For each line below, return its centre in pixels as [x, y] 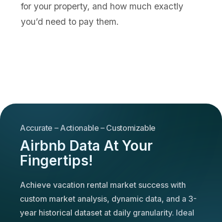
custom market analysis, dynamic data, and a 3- [108, 198]
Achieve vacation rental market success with [103, 185]
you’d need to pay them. [70, 21]
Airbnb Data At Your [86, 145]
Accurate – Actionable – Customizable [88, 128]
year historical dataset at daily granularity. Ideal [107, 212]
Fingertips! [56, 160]
